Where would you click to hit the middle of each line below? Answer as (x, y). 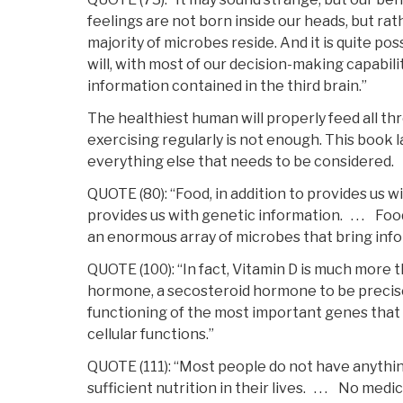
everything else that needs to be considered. (241, 162)
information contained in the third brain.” (227, 86)
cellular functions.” (151, 335)
